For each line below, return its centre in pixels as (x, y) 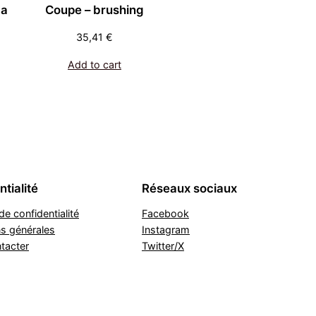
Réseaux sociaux (189, 188)
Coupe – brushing (95, 10)
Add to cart (95, 64)
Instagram (166, 229)
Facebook (165, 213)
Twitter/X (163, 245)
